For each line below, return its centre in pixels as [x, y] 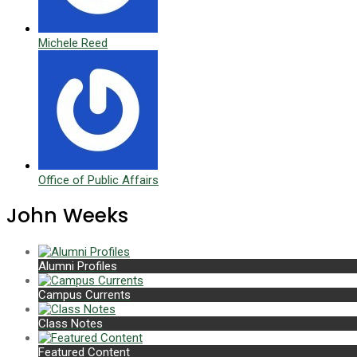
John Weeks [67, 216]
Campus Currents [84, 294]
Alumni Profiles [78, 266]
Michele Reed [73, 43]
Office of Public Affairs [98, 180]
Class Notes [71, 323]
